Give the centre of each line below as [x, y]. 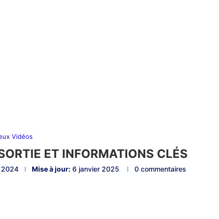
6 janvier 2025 [96, 169]
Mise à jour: [51, 169]
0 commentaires [160, 169]
